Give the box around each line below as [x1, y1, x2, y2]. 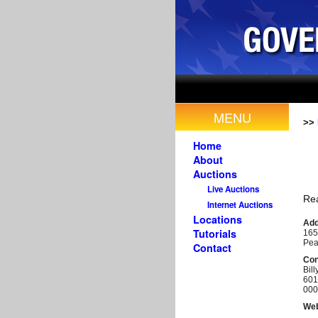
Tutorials [193, 226, 236, 241]
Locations [193, 212, 242, 226]
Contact [193, 241, 231, 255]
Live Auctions [207, 183, 259, 195]
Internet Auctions [207, 199, 273, 211]
